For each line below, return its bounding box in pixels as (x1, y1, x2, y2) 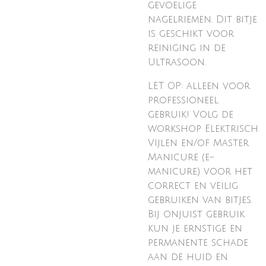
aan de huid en (148, 252, 228, 262)
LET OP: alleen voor (148, 81, 250, 91)
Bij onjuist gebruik (148, 209, 245, 220)
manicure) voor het (148, 166, 252, 177)
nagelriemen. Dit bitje (148, 14, 257, 25)
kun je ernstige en (148, 223, 242, 234)
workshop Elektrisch (148, 123, 258, 134)
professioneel (148, 95, 218, 106)
